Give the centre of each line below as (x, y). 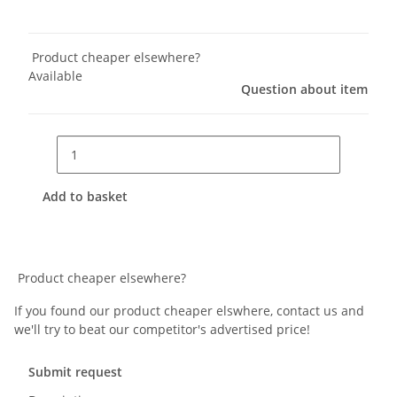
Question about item (304, 90)
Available (55, 76)
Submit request (75, 372)
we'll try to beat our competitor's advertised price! (162, 330)
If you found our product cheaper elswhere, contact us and (189, 311)
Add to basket (87, 196)
